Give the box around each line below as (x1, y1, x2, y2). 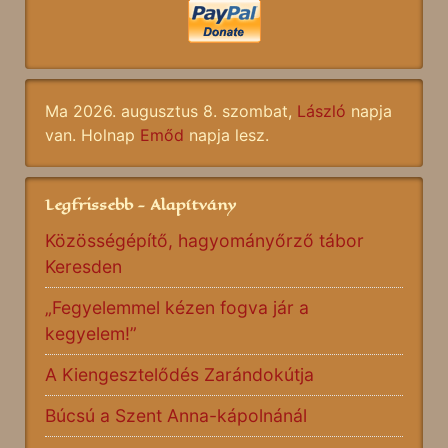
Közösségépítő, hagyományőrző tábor (45, 230, 364, 252)
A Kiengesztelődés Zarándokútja (45, 364, 314, 386)
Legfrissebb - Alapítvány (45, 193, 237, 217)
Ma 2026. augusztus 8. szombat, (45, 101, 297, 122)
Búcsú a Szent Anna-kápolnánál (45, 405, 307, 427)
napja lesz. (184, 125, 269, 146)
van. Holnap (45, 125, 140, 146)
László (297, 101, 346, 122)
